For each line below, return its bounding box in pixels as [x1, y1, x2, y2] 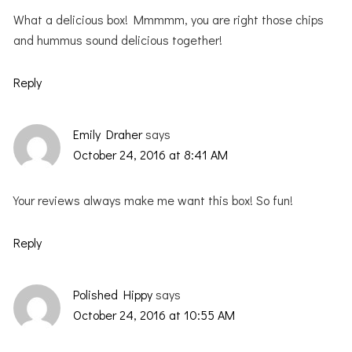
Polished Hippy [73, 286, 153, 303]
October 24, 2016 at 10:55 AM [73, 306, 236, 324]
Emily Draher [73, 126, 143, 143]
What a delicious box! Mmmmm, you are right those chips [13, 11, 324, 28]
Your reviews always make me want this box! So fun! [13, 192, 294, 209]
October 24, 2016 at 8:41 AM [73, 146, 229, 163]
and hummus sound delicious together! [13, 31, 223, 49]
